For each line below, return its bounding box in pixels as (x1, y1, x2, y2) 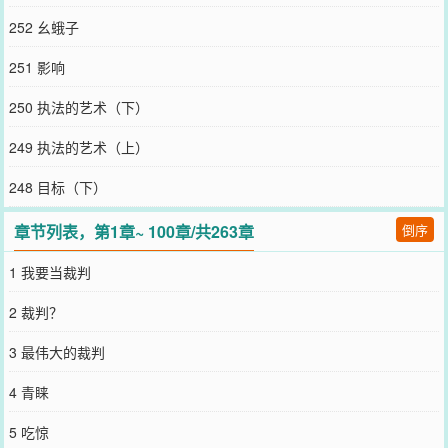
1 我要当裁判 (8, 262, 91, 282)
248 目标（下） (8, 177, 107, 197)
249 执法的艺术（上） (8, 137, 149, 157)
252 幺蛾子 (8, 17, 79, 37)
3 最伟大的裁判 (8, 342, 105, 362)
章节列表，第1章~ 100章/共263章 (14, 220, 255, 243)
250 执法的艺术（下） (8, 97, 149, 117)
